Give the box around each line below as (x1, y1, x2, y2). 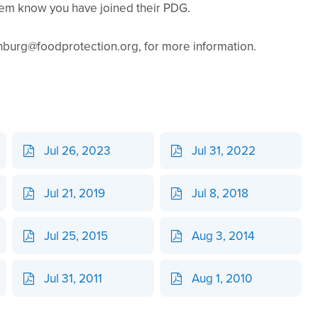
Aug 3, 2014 (192, 226, 256, 245)
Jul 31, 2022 (192, 141, 256, 160)
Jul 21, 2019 (44, 184, 106, 202)
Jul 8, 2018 (192, 184, 249, 202)
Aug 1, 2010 (192, 269, 253, 287)
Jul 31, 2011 (44, 269, 103, 287)
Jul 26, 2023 (44, 141, 111, 160)
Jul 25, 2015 (44, 226, 109, 245)
